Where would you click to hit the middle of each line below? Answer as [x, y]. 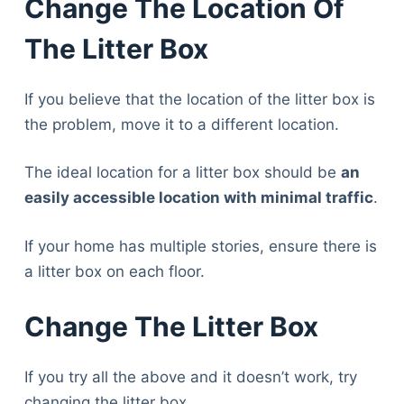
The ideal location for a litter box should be [182, 173]
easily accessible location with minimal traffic [198, 198]
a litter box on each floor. [114, 271]
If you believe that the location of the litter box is [199, 99]
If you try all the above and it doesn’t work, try [190, 377]
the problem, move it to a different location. [181, 124]
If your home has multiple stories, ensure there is [200, 246]
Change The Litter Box [171, 327]
